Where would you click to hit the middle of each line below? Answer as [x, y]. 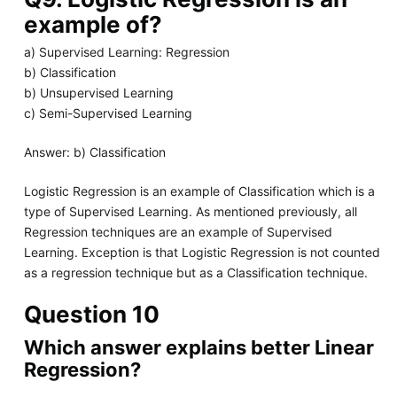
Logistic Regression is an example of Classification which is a [199, 191]
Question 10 [91, 315]
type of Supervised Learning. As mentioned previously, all [190, 212]
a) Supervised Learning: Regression [126, 52]
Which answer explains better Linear [198, 348]
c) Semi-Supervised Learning [108, 113]
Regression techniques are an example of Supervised [178, 232]
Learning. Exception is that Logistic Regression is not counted [202, 253]
